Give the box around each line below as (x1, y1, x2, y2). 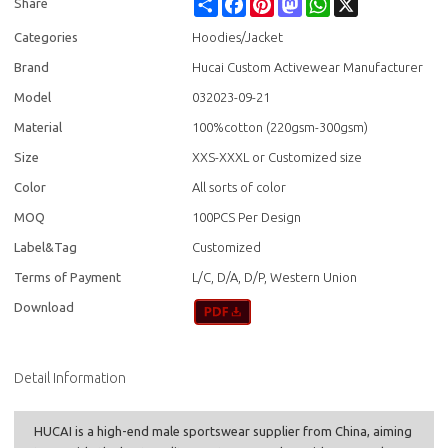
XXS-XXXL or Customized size (192, 150, 363, 165)
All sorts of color (192, 180, 287, 195)
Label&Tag (14, 240, 78, 255)
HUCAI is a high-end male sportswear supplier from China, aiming (34, 423, 413, 438)
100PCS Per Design (192, 210, 302, 225)
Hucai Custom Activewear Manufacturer (192, 60, 424, 75)
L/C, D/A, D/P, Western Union (192, 270, 358, 285)
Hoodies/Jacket (192, 30, 284, 45)
